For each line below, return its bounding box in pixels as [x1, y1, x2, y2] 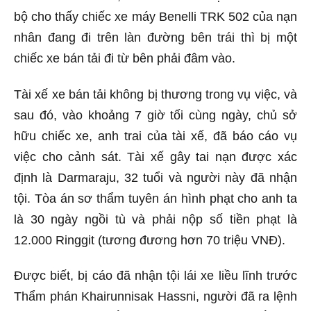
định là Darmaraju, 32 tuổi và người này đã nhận [14, 170, 297, 185]
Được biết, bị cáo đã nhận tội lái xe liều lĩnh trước [14, 269, 297, 283]
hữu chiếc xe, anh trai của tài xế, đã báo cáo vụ [14, 128, 297, 143]
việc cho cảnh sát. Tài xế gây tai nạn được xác [14, 149, 297, 164]
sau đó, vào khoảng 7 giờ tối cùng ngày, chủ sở [14, 108, 297, 122]
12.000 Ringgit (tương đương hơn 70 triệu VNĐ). [14, 233, 285, 247]
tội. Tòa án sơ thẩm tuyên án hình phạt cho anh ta [14, 191, 297, 205]
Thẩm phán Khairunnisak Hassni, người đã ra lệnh [14, 289, 297, 304]
